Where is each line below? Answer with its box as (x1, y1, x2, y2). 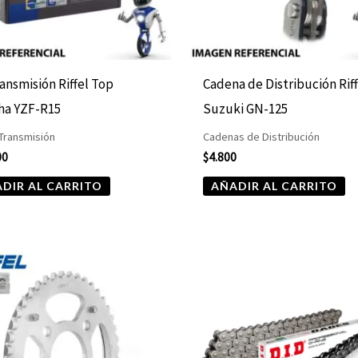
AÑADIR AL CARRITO (211, 178, 338, 193)
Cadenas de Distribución (203, 129, 320, 145)
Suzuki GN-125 (203, 100, 288, 118)
